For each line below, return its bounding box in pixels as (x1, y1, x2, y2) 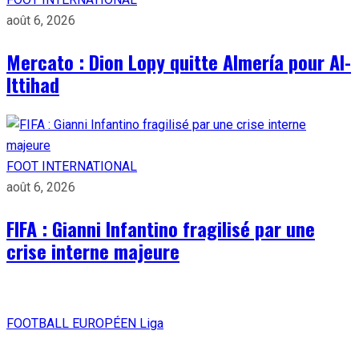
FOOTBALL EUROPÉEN (6, 315, 139, 331)
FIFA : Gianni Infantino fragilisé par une (6, 213, 315, 243)
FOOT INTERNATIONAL (6, 158, 137, 174)
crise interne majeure (6, 236, 179, 265)
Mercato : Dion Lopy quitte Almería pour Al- (6, 46, 351, 76)
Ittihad (6, 69, 59, 99)
